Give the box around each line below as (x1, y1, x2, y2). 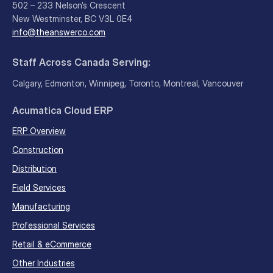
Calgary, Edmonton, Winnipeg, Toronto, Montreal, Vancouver (12, 77, 243, 88)
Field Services (12, 182, 66, 193)
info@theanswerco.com (12, 27, 105, 38)
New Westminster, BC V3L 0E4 (12, 13, 133, 24)
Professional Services (12, 219, 95, 230)
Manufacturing (12, 200, 70, 211)
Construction (12, 144, 63, 155)
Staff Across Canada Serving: (12, 55, 151, 68)
